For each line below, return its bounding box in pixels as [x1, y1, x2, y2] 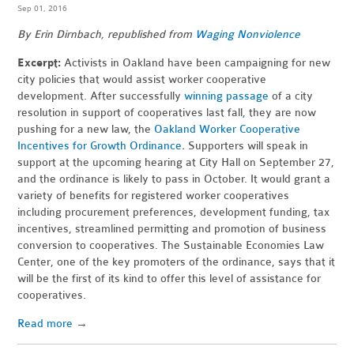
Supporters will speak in [188, 138, 309, 153]
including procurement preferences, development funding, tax [17, 205, 330, 219]
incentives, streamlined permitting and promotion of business [17, 221, 327, 235]
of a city [272, 88, 314, 103]
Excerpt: [17, 55, 62, 70]
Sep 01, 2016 [17, 2, 68, 13]
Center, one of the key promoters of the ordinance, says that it [17, 254, 336, 269]
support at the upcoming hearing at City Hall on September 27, [17, 155, 335, 169]
